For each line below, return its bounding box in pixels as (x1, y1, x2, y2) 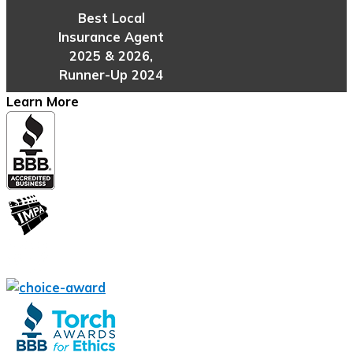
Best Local (77, 9, 145, 26)
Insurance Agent (58, 28, 164, 45)
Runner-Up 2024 (59, 66, 163, 83)
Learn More (6, 93, 79, 110)
